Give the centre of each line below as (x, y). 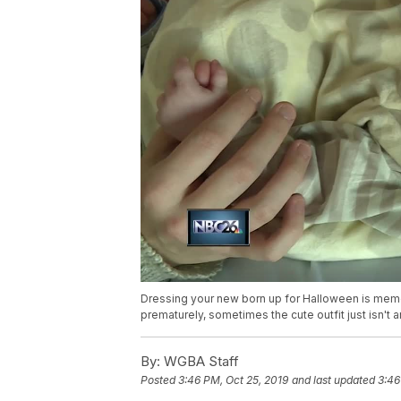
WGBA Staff (200, 362)
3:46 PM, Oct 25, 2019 (233, 380)
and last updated (333, 380)
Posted (159, 380)
